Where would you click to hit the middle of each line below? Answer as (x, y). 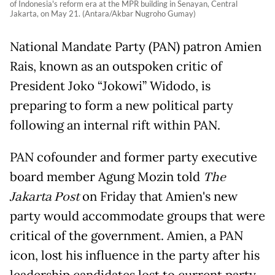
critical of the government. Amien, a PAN (126, 236)
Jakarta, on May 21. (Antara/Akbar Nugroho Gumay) (103, 14)
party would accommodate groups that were (137, 216)
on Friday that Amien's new (158, 197)
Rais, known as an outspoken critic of (116, 67)
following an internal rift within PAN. (115, 126)
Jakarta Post (45, 197)
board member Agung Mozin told (107, 177)
